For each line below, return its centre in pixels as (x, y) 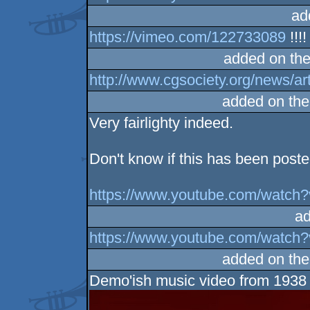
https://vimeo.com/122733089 (188, 37)
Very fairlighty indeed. (162, 123)
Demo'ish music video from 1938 (198, 281)
